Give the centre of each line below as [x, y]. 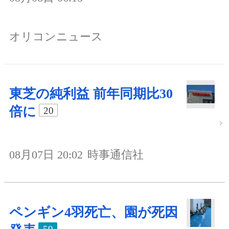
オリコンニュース [56, 37]
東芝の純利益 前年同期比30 [91, 94]
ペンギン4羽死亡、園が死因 [94, 213]
